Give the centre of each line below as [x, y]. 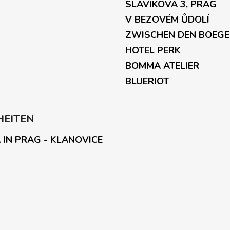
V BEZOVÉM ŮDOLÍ [167, 19]
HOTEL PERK [153, 50]
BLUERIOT [147, 81]
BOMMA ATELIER [162, 65]
